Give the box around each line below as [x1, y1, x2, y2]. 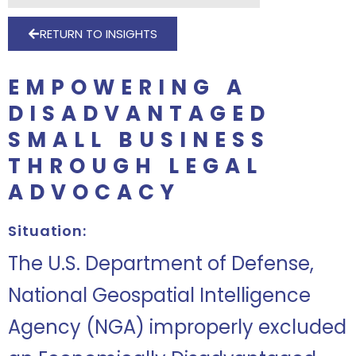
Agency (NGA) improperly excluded [8, 314, 346, 340]
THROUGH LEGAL [8, 152, 263, 180]
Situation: [8, 221, 87, 241]
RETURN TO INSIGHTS [40, 25, 157, 42]
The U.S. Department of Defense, [8, 250, 314, 277]
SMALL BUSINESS [8, 126, 270, 154]
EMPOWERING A [8, 73, 248, 102]
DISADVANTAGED [8, 99, 271, 128]
